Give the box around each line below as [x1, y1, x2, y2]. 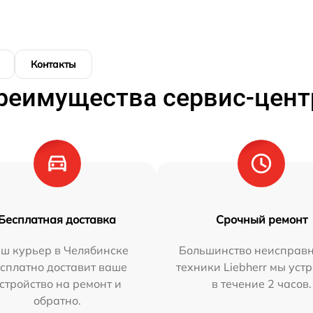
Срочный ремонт [215, 212, 307, 227]
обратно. [33, 293, 81, 308]
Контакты [31, 58, 76, 71]
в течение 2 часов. [211, 277, 312, 291]
